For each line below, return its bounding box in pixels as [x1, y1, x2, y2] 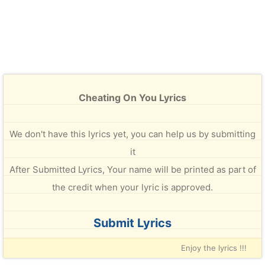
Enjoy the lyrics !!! [181, 243, 247, 253]
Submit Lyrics [93, 216, 172, 230]
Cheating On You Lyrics [79, 92, 186, 104]
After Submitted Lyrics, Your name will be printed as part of [9, 164, 256, 175]
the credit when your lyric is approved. [52, 182, 213, 193]
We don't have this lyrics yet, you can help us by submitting [9, 128, 256, 140]
